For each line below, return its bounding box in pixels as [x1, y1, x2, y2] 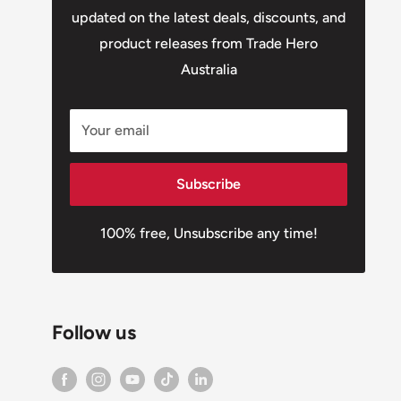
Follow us [52, 320, 136, 345]
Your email [81, 122, 149, 139]
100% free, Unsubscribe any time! [99, 225, 318, 242]
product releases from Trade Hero [99, 35, 318, 52]
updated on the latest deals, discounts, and [72, 9, 346, 26]
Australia [180, 61, 237, 78]
